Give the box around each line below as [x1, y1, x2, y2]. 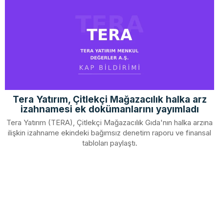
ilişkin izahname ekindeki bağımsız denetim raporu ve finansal [8, 128, 211, 137]
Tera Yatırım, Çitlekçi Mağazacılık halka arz [12, 94, 207, 105]
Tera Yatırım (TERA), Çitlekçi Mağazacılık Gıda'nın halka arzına [6, 118, 213, 127]
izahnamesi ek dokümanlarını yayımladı [20, 104, 199, 115]
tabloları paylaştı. [82, 138, 137, 148]
